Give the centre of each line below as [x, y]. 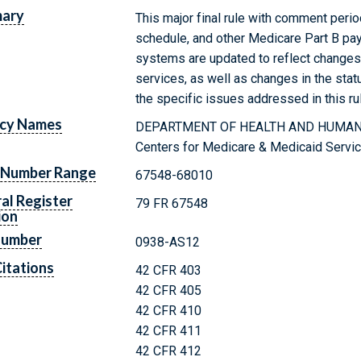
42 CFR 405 [169, 290]
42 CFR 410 [169, 310]
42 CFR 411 [169, 330]
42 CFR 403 [169, 270]
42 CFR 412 [169, 351]
